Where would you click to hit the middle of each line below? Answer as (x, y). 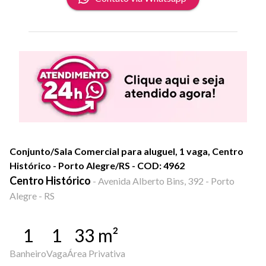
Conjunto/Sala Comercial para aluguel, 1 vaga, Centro (126, 151)
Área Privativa (96, 253)
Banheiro (28, 253)
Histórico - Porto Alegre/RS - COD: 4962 (97, 165)
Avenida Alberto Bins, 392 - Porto (166, 181)
